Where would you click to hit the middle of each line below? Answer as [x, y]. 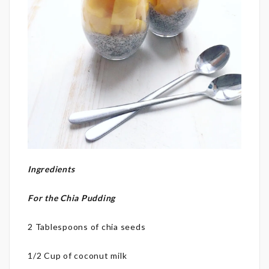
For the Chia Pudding [71, 198]
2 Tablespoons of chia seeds [87, 226]
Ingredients [51, 169]
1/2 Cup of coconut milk [77, 255]
